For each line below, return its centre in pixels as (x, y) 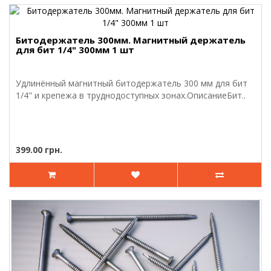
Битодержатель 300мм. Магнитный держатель (131, 40)
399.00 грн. (39, 149)
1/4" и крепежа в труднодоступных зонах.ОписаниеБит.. (131, 95)
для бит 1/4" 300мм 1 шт (75, 49)
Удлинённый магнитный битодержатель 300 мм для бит (132, 83)
